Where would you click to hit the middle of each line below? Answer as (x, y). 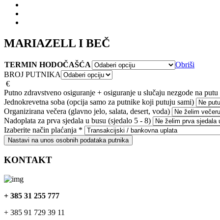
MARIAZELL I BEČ (57, 43)
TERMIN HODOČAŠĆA (48, 65)
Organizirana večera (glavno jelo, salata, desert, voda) (87, 111)
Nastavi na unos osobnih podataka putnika (68, 140)
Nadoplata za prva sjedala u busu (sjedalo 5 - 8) (77, 121)
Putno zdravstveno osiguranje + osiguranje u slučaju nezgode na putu (111, 93)
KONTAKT (28, 160)
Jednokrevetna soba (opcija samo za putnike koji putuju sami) (99, 102)
